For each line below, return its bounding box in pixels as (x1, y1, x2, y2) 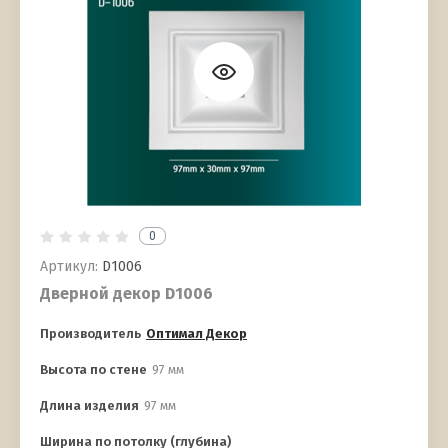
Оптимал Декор (146, 326, 247, 342)
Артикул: (40, 258, 98, 276)
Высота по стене (40, 362, 147, 378)
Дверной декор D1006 (40, 284, 213, 304)
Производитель (40, 326, 141, 342)
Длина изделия (40, 398, 139, 414)
